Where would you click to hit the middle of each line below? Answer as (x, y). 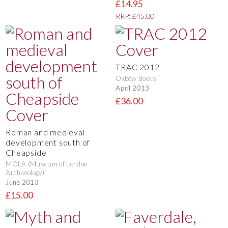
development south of (48, 142)
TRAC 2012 (138, 67)
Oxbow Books (136, 78)
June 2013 (22, 182)
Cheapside (26, 152)
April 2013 (133, 88)
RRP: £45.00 (135, 16)
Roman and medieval (45, 132)
